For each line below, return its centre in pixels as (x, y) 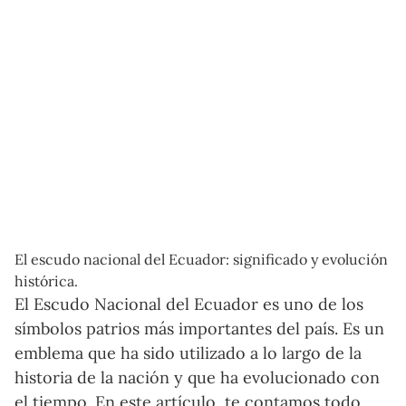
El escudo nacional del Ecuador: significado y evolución (201, 259)
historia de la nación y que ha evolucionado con (197, 377)
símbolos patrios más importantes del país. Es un (199, 328)
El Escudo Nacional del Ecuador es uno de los (189, 304)
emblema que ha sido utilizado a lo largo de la (188, 353)
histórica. (46, 280)
